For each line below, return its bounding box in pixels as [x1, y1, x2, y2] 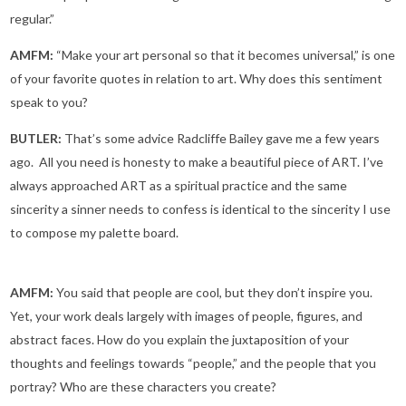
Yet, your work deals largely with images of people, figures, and [10, 308, 362, 324]
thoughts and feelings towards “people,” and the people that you [10, 355, 376, 372]
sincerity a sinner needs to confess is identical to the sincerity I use [10, 201, 391, 217]
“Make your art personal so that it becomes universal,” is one [56, 47, 395, 63]
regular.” [10, 11, 54, 27]
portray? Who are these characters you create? [10, 379, 276, 395]
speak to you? [10, 94, 88, 111]
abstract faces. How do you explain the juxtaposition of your [10, 332, 349, 348]
